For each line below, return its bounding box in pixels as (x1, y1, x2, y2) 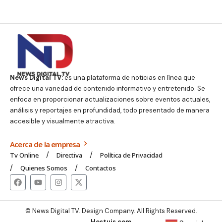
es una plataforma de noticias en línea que (63, 73, 195, 82)
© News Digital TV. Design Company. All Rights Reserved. (25, 207, 197, 216)
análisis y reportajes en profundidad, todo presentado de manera (10, 106, 210, 115)
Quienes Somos (20, 164, 67, 173)
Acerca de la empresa (10, 139, 82, 150)
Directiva (56, 151, 82, 160)
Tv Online (10, 151, 39, 160)
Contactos (85, 164, 116, 173)
